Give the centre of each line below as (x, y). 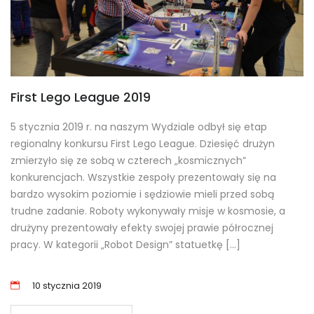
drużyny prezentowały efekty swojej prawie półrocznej (142, 228)
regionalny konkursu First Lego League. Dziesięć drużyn (143, 144)
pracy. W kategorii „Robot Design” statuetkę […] (125, 245)
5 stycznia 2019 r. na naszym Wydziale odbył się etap (139, 127)
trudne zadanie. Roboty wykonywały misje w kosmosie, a (148, 211)
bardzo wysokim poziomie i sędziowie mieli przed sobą (142, 194)
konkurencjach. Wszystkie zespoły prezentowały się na (143, 178)
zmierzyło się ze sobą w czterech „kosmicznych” (128, 161)
